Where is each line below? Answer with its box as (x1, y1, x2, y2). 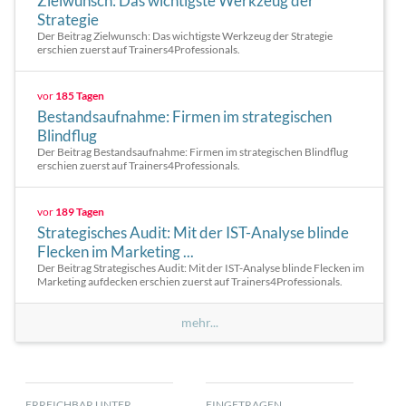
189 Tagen (55, 205, 104, 218)
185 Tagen (55, 89, 104, 102)
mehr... (180, 314, 218, 330)
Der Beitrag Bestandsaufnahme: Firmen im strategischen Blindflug (37, 145, 348, 159)
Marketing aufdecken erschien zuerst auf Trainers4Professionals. (37, 275, 343, 288)
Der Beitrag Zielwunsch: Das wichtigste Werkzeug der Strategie (37, 29, 333, 43)
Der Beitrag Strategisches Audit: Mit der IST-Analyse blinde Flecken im (37, 261, 364, 275)
